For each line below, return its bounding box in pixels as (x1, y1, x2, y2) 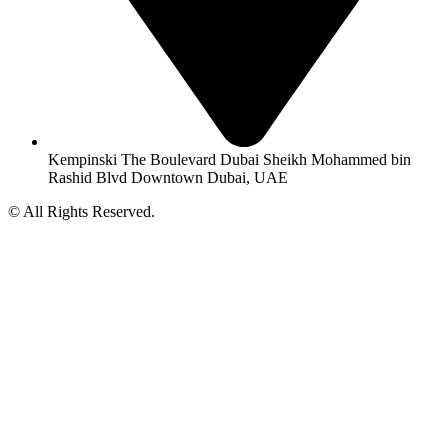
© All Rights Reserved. (8, 203, 155, 221)
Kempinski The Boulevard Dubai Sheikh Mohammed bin (48, 151, 411, 169)
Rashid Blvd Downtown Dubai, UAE (48, 169, 288, 187)
